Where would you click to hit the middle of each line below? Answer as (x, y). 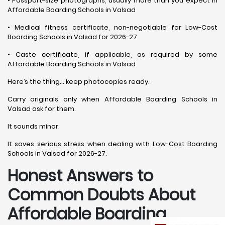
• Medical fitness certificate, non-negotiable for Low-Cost (113, 27)
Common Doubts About (101, 194)
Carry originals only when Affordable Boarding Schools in (113, 99)
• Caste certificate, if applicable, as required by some (113, 54)
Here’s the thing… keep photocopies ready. (79, 81)
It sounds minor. (34, 126)
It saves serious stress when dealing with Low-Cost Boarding (113, 144)
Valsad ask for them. (42, 108)
